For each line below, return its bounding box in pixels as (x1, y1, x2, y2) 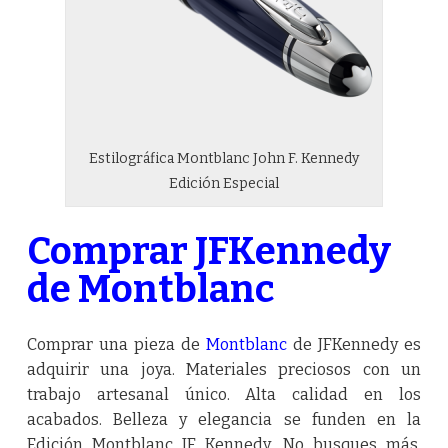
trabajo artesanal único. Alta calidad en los (26, 385, 422, 405)
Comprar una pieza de (26, 335, 207, 355)
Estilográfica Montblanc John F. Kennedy (88, 149, 359, 167)
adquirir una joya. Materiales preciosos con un (26, 360, 422, 380)
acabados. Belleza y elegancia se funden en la (26, 410, 422, 430)
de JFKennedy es (287, 335, 422, 355)
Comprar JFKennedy (26, 227, 391, 274)
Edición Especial (168, 174, 279, 192)
